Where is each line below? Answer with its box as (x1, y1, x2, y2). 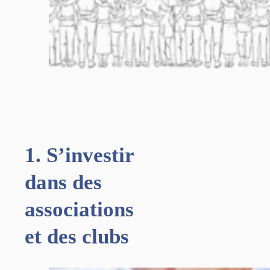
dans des (25, 170, 102, 194)
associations (25, 197, 134, 221)
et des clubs (25, 224, 129, 248)
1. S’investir (25, 143, 134, 167)
